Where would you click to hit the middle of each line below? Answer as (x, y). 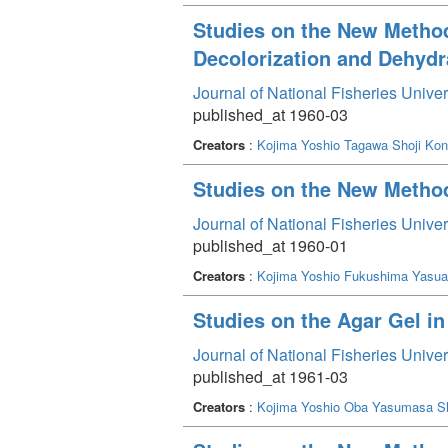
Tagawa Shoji (382, 144)
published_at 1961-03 (270, 376)
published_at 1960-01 (270, 245)
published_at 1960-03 (270, 114)
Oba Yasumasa (388, 406)
